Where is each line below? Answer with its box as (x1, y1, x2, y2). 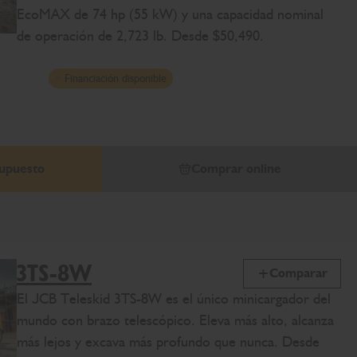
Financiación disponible (65, 71, 167, 85)
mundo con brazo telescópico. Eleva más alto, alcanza (17, 311, 334, 329)
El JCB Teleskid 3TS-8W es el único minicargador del (17, 289, 331, 308)
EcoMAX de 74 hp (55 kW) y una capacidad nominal (17, 5, 324, 23)
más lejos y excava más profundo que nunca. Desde (17, 332, 320, 351)
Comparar (269, 265, 328, 281)
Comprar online (190, 160, 281, 176)
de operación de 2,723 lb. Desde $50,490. (17, 26, 264, 45)
